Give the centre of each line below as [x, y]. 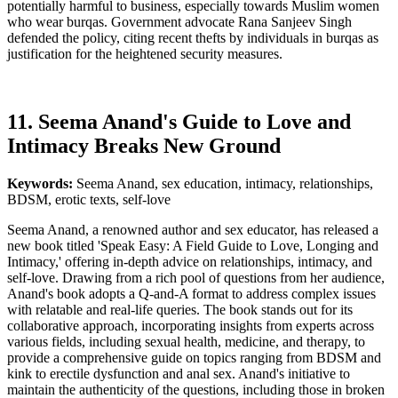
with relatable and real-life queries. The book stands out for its [180, 309]
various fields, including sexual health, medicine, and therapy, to [186, 341]
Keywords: [42, 183]
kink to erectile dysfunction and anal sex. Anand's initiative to [179, 373]
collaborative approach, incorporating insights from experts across [191, 325]
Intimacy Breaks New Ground [144, 146]
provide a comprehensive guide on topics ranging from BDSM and [194, 357]
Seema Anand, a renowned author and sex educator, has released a [193, 229]
